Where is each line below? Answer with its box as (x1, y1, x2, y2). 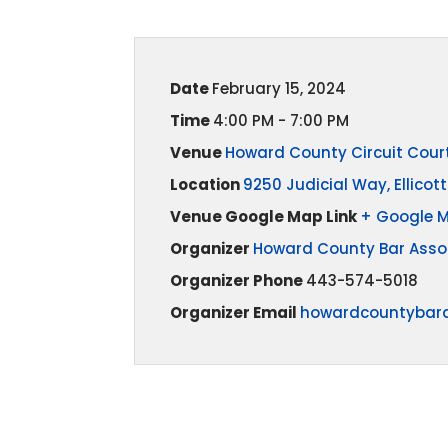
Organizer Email (169, 302, 300, 323)
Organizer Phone (169, 270, 306, 291)
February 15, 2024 (211, 78, 346, 99)
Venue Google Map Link (169, 206, 360, 227)
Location (169, 174, 243, 195)
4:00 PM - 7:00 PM (212, 110, 349, 131)
